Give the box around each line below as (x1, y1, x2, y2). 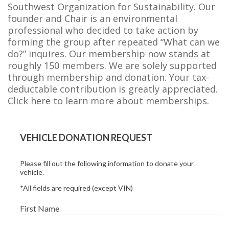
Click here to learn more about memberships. (8, 94, 209, 107)
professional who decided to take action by (8, 24, 198, 36)
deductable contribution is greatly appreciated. (8, 82, 218, 95)
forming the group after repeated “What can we (8, 35, 220, 48)
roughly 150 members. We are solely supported (8, 59, 217, 72)
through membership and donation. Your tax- (8, 71, 209, 83)
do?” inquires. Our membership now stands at (8, 47, 210, 60)
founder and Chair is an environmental (8, 12, 177, 25)
